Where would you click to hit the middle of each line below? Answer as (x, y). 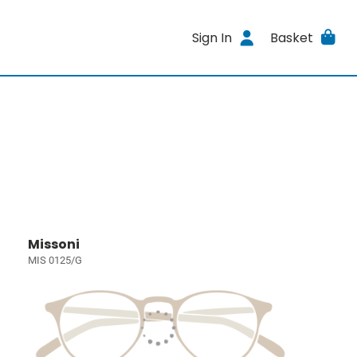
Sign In (212, 37)
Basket (291, 37)
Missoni (54, 244)
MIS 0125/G (55, 260)
